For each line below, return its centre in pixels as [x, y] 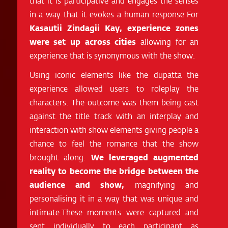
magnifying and [162, 184]
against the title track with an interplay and [114, 116]
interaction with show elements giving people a [114, 129]
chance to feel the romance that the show [114, 143]
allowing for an [167, 41]
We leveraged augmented [145, 157]
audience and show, [77, 184]
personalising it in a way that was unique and [114, 198]
